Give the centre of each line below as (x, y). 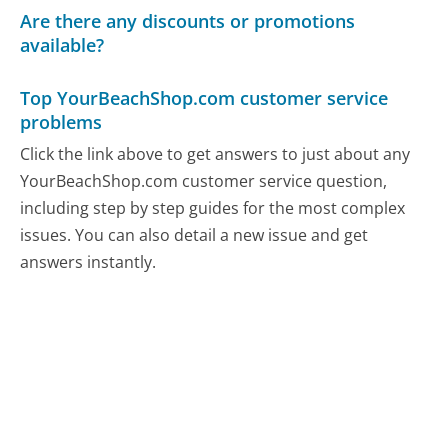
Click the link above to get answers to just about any (215, 153)
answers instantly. (88, 261)
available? (62, 44)
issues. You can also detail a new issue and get (194, 234)
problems (61, 122)
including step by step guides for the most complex (213, 207)
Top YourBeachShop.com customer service (204, 98)
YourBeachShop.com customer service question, (204, 180)
